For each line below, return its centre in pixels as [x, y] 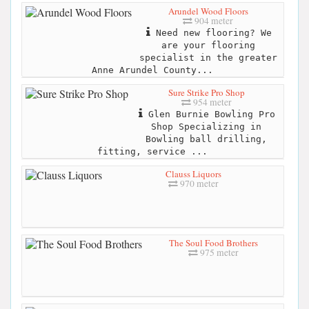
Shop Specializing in [206, 127]
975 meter [218, 253]
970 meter [198, 184]
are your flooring [208, 45]
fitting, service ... [152, 152]
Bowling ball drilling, [206, 139]
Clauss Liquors [193, 174]
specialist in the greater [208, 57]
